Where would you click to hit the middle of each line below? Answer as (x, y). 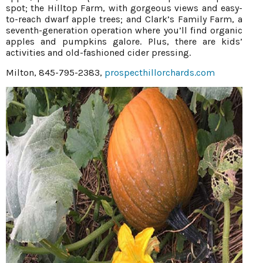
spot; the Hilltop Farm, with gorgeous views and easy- (124, 8)
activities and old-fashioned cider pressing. (98, 52)
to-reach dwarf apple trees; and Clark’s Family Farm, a (124, 19)
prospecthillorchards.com (160, 72)
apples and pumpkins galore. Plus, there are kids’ (124, 41)
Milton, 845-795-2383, (55, 72)
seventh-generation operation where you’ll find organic (124, 30)
